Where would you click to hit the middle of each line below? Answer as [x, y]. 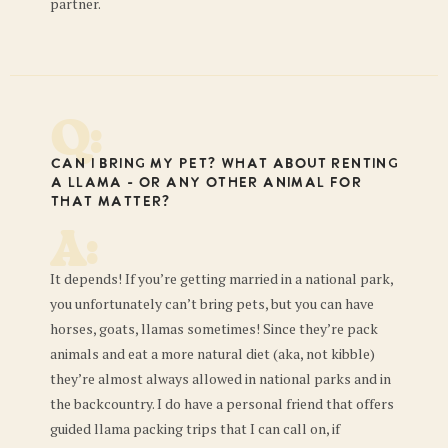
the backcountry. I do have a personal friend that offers [222, 403]
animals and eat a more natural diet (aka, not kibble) [212, 353]
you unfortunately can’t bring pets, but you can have [212, 303]
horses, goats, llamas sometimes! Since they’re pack [214, 328]
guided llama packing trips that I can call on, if [195, 428]
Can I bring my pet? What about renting [224, 164]
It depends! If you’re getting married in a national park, [221, 278]
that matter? [110, 202]
